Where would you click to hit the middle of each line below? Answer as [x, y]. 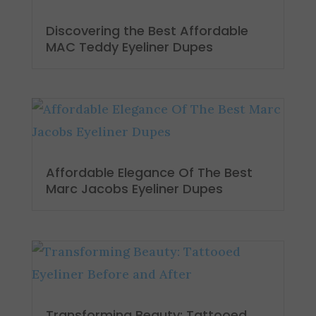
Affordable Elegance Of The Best [149, 173]
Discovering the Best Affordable [147, 31]
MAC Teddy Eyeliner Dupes [129, 47]
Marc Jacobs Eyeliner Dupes [134, 189]
